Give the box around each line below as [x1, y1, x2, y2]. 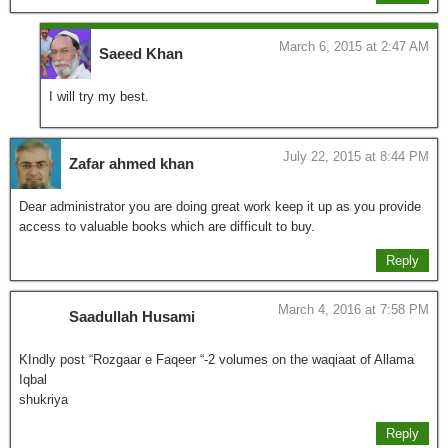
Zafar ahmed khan [69, 155, 194, 173]
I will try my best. [49, 89, 149, 105]
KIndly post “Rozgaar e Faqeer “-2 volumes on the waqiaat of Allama [19, 352, 414, 368]
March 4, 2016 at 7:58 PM [278, 302, 429, 318]
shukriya [19, 392, 68, 408]
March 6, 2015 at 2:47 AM [279, 39, 429, 55]
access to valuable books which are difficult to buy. [19, 219, 315, 235]
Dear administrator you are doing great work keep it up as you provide [19, 199, 421, 215]
